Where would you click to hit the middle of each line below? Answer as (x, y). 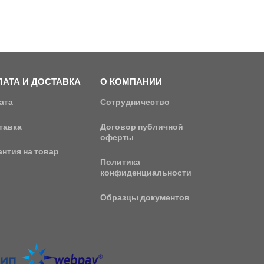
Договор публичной (142, 127)
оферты (117, 137)
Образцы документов (145, 197)
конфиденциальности (146, 173)
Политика (121, 162)
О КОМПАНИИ (131, 82)
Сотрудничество (135, 102)
